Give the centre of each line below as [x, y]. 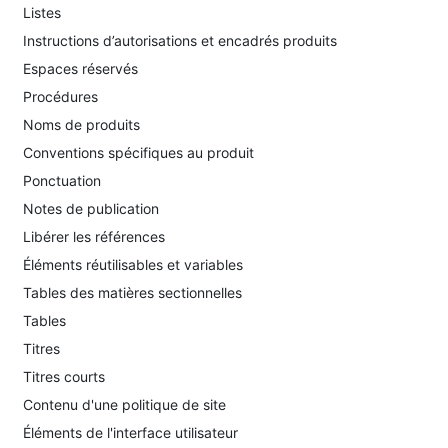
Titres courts [64, 376]
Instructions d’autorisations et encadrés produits [180, 40]
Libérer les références [94, 236]
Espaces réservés [80, 68]
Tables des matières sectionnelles [132, 292]
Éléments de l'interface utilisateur [130, 432]
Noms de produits [81, 124]
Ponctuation [62, 180]
